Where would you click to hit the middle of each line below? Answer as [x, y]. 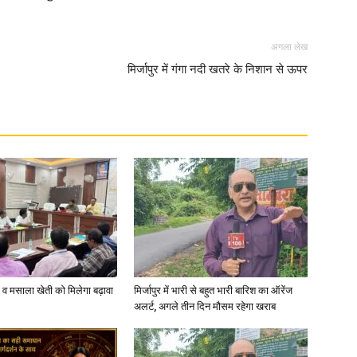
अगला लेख [289, 47]
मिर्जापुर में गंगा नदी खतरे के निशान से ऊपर [218, 69]
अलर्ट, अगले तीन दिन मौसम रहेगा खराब [205, 306]
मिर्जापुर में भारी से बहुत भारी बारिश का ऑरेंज [213, 290]
